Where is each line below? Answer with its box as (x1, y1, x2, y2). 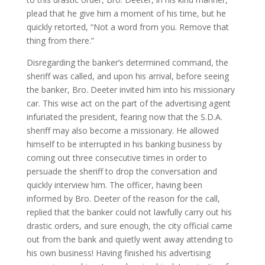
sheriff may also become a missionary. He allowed (26, 125, 219, 137)
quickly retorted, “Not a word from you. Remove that (26, 21, 229, 33)
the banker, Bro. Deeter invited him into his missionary (26, 84, 235, 96)
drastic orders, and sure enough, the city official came (26, 220, 232, 232)
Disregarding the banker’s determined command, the (26, 57, 228, 69)
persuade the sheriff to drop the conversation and (26, 166, 217, 177)
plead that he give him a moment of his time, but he (26, 8, 226, 20)
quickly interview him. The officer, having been (26, 179, 202, 191)
